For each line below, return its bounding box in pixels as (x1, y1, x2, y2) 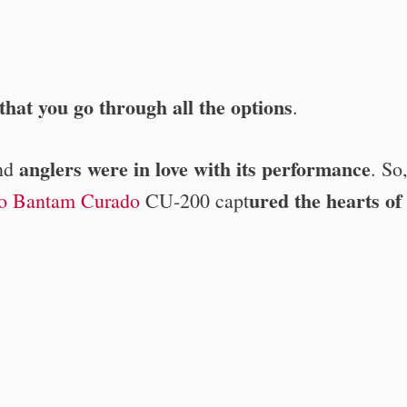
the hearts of (289, 184, 402, 215)
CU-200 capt (140, 186, 249, 213)
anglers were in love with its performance (19, 153, 371, 184)
